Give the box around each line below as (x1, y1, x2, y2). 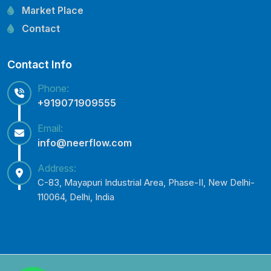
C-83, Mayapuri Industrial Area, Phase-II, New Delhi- (38, 176, 255, 188)
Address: (38, 162, 76, 174)
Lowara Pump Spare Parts (22, 16, 143, 29)
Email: (38, 122, 63, 134)
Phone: (38, 82, 69, 94)
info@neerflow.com (38, 136, 132, 149)
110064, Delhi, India (38, 191, 114, 203)
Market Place (22, 4, 83, 16)
